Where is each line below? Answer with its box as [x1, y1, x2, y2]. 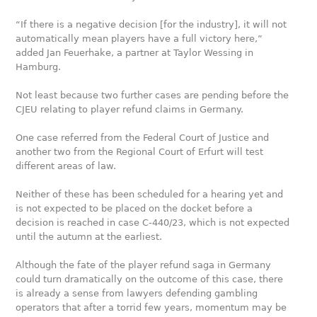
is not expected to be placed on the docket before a [16, 203, 253, 214]
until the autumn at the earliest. [16, 231, 163, 242]
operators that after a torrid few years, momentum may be [16, 302, 287, 313]
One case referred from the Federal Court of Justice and [16, 132, 270, 143]
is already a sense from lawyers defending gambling [16, 288, 258, 299]
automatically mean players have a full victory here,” [16, 33, 263, 44]
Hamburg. [16, 62, 62, 72]
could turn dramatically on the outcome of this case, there [16, 274, 284, 284]
